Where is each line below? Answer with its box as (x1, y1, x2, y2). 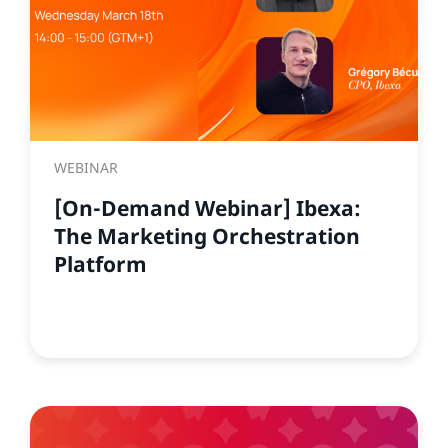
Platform (54, 250, 147, 278)
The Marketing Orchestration (54, 222, 360, 250)
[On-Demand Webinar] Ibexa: (54, 194, 361, 222)
